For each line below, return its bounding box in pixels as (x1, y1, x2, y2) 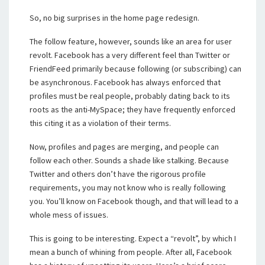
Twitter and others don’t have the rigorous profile (30, 169, 206, 179)
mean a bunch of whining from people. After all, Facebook (30, 247, 232, 257)
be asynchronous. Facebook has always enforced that (30, 77, 221, 88)
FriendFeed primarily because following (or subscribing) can (30, 63, 241, 74)
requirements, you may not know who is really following (30, 182, 226, 193)
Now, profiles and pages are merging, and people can (30, 141, 219, 152)
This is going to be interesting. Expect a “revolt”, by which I (30, 233, 236, 244)
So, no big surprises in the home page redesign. (30, 12, 199, 23)
